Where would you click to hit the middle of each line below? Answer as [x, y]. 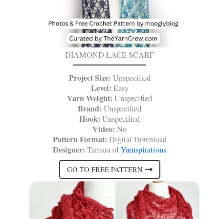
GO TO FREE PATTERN [105, 169]
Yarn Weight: [91, 99]
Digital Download [137, 140]
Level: [101, 88]
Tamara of [103, 150]
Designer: [69, 150]
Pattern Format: [80, 140]
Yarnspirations [143, 150]
